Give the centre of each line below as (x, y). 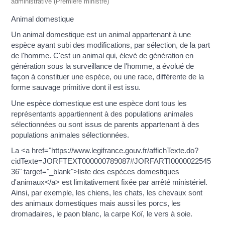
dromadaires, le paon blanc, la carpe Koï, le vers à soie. (102, 214)
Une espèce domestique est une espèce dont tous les (99, 103)
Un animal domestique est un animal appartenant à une (101, 35)
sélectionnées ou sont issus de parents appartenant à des (105, 124)
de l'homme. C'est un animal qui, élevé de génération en (102, 56)
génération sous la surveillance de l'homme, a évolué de (103, 66)
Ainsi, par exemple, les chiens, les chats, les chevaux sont (107, 193)
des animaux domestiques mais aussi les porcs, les (96, 203)
